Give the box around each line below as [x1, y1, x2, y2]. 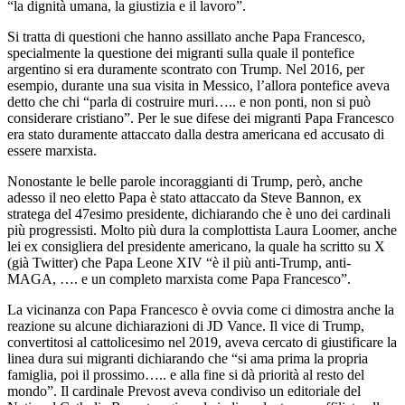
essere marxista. [7, 142, 97, 158]
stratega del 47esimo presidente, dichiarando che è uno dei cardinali [7, 205, 391, 221]
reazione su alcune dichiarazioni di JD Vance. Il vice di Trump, [7, 317, 364, 334]
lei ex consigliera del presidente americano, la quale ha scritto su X [7, 238, 385, 254]
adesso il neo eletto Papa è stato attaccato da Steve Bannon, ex [7, 189, 362, 205]
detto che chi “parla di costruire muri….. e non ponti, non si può [7, 93, 371, 109]
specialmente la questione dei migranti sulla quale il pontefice [7, 44, 354, 61]
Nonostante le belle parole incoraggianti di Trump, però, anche [7, 173, 363, 189]
